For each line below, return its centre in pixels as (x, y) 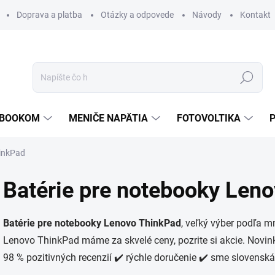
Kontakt (255, 15)
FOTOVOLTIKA (209, 118)
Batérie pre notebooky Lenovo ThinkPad (92, 223)
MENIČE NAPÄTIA (108, 118)
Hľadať (247, 78)
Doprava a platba (49, 15)
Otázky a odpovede (137, 15)
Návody (207, 15)
